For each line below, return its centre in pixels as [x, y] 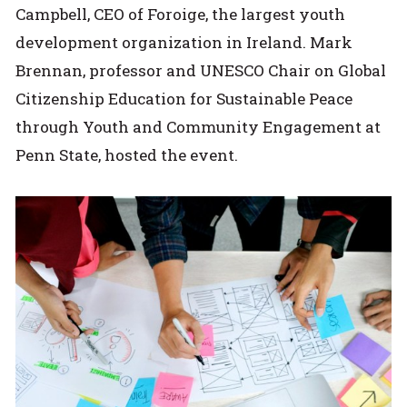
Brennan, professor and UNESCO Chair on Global [201, 70]
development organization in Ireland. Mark [184, 42]
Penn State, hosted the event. [127, 154]
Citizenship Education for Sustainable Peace [184, 98]
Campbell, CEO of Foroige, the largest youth [181, 14]
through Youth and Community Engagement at [199, 126]
